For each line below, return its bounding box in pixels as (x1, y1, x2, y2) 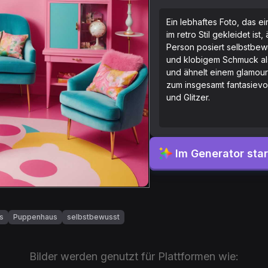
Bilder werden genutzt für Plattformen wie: (29, 250, 239, 263)
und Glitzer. (166, 92, 210, 102)
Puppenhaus (13, 212, 57, 222)
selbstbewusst (67, 212, 120, 222)
